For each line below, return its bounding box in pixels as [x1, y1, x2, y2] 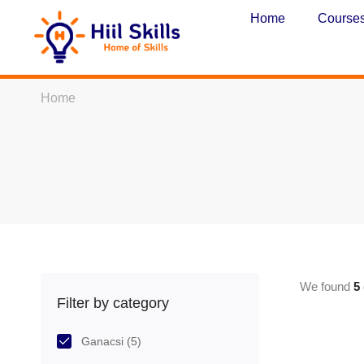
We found [299, 279, 353, 293]
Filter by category [57, 295, 169, 311]
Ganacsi [81, 335, 127, 348]
